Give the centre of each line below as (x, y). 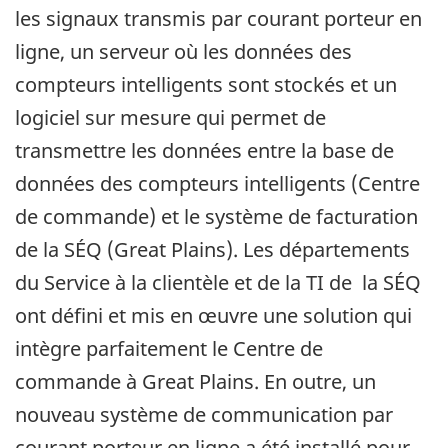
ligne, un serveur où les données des (183, 51)
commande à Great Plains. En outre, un (195, 381)
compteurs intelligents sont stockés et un (206, 84)
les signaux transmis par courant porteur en (218, 18)
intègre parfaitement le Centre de (169, 348)
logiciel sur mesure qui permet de (170, 117)
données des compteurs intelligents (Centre (217, 183)
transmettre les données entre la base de (204, 150)
